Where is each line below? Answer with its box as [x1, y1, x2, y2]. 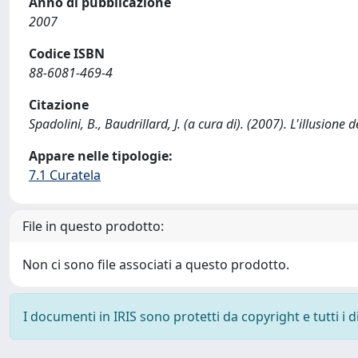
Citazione [29, 96, 89, 113]
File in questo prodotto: [22, 217, 164, 235]
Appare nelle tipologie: [29, 147, 173, 165]
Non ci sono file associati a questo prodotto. [22, 256, 289, 273]
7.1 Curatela [29, 166, 101, 184]
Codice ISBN [29, 45, 105, 62]
